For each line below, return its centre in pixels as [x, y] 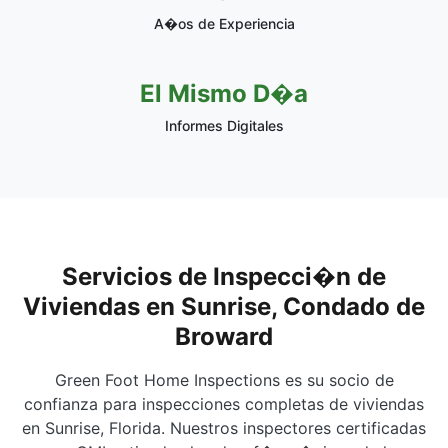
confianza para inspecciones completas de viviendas [224, 404]
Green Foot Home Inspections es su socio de [224, 380]
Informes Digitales [224, 125]
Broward [224, 336]
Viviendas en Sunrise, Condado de [224, 306]
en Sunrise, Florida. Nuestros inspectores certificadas [224, 428]
